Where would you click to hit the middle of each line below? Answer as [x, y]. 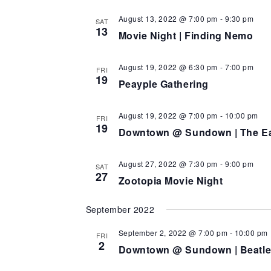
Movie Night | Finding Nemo [186, 35]
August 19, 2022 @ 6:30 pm [168, 67]
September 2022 [120, 209]
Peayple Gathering [163, 84]
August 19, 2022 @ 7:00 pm [168, 115]
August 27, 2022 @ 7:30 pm [168, 164]
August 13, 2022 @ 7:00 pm [168, 18]
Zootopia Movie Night [171, 181]
